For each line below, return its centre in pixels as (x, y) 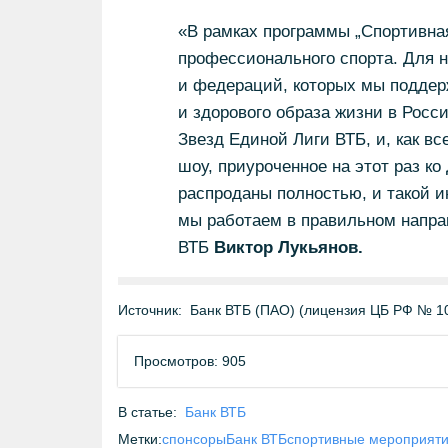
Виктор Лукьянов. (288, 247)
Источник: (150, 310)
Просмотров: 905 (190, 361)
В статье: (147, 412)
